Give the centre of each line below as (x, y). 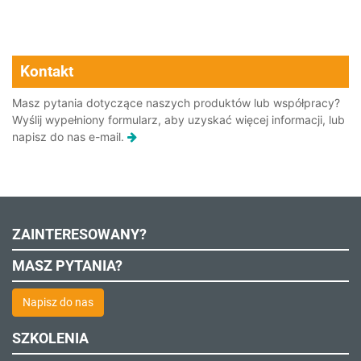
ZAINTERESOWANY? (79, 234)
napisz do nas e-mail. (70, 137)
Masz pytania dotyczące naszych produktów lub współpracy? (176, 103)
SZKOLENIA (50, 338)
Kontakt (47, 71)
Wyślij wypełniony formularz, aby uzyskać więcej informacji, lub (178, 120)
